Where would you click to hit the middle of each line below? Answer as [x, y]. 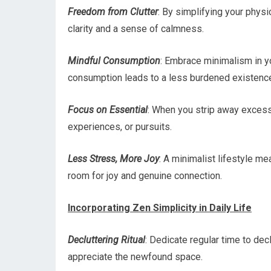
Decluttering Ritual [106, 240]
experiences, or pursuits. [120, 127]
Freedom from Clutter [113, 12]
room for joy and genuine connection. [145, 176]
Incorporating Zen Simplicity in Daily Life [160, 208]
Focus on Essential [108, 110]
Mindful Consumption [114, 61]
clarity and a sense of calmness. [136, 29]
